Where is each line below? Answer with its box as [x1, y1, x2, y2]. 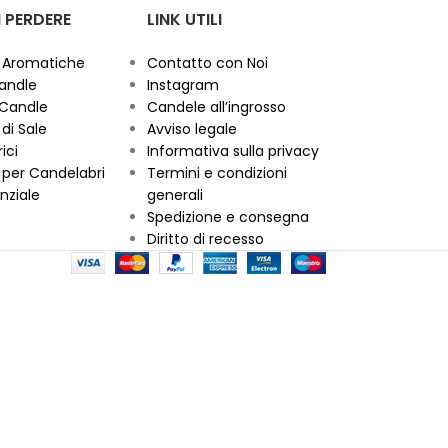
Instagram [147, 75, 220, 96]
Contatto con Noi [147, 53, 269, 74]
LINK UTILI [147, 8, 223, 32]
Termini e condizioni [147, 163, 288, 184]
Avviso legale [147, 119, 238, 140]
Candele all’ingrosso [147, 97, 287, 118]
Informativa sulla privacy [147, 141, 320, 162]
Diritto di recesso [147, 229, 265, 250]
